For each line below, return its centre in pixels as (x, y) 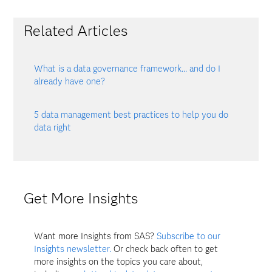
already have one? (70, 81)
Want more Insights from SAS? (96, 236)
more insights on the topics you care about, (119, 261)
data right (53, 127)
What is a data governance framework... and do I (127, 69)
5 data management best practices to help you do (131, 114)
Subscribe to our (189, 236)
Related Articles (75, 31)
